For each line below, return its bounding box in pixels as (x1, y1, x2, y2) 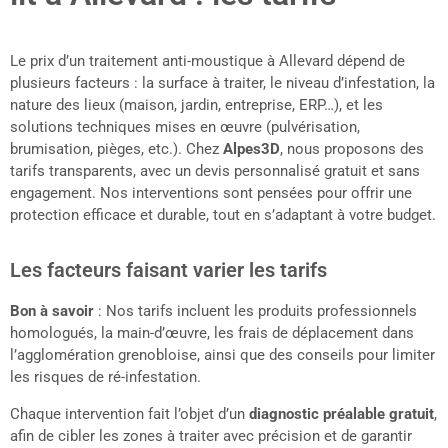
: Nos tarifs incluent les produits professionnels (94, 302, 417, 321)
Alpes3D (223, 140, 280, 159)
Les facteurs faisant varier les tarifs (10, 258, 327, 283)
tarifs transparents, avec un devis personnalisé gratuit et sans (10, 162, 420, 181)
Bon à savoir (10, 302, 94, 321)
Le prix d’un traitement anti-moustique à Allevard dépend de (10, 52, 405, 71)
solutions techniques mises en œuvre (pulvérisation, (10, 118, 360, 137)
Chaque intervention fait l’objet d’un (10, 404, 249, 423)
